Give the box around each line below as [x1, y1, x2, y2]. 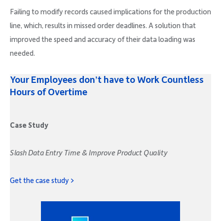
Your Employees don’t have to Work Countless [10, 75, 204, 86]
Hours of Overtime [10, 87, 87, 98]
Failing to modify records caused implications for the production [10, 8, 211, 16]
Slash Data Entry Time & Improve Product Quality [10, 149, 168, 157]
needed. [10, 49, 35, 58]
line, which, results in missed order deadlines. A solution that [10, 22, 196, 30]
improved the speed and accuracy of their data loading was [10, 36, 195, 44]
